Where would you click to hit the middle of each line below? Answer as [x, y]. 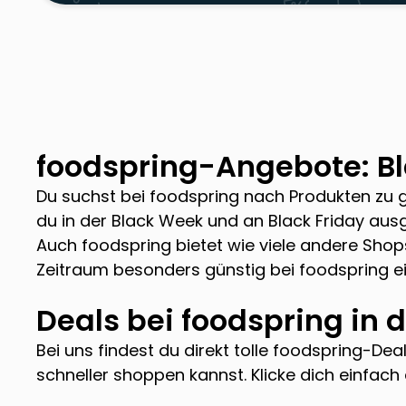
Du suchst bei [93, 196]
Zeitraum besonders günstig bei [168, 269]
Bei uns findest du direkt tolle [155, 350]
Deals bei [109, 320]
